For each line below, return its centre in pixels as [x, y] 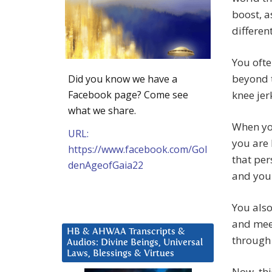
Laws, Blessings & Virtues [121, 253]
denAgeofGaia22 [106, 165]
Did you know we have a [123, 79]
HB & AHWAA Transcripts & [126, 231]
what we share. [102, 110]
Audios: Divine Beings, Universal [135, 242]
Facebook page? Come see [128, 94]
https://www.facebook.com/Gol [138, 149]
